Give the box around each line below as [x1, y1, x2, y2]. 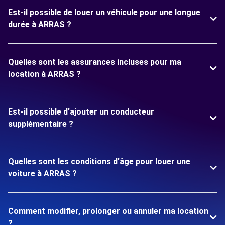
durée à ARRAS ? [8, 20, 71, 29]
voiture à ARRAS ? [8, 169, 77, 178]
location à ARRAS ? [8, 69, 81, 79]
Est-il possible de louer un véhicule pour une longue [8, 8, 200, 17]
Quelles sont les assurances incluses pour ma [8, 57, 181, 67]
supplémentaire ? [8, 119, 73, 129]
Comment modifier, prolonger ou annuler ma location [8, 206, 208, 216]
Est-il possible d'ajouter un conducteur [8, 107, 154, 117]
